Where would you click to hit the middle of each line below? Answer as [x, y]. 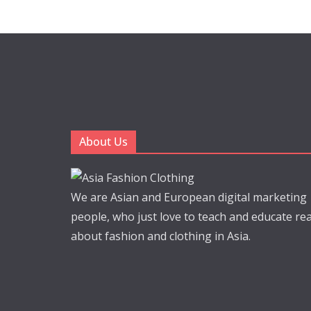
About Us [103, 142]
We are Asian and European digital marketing [189, 197]
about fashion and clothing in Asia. [161, 236]
